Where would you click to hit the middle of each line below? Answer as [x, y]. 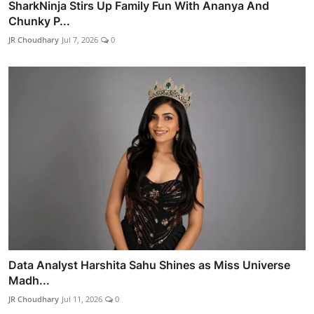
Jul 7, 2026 [80, 39]
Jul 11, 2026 [82, 299]
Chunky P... [39, 21]
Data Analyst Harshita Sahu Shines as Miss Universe [149, 265]
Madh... [29, 281]
